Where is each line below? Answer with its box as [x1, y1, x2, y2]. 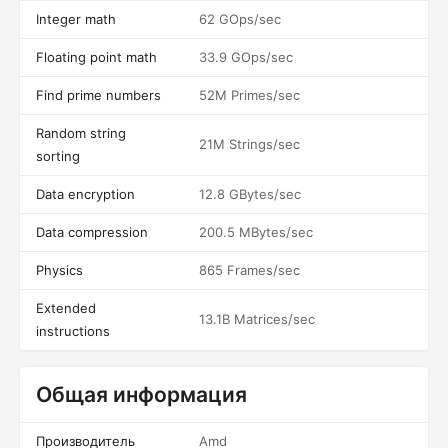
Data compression [36, 224, 148, 240]
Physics [36, 262, 83, 278]
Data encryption [36, 186, 135, 202]
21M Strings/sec [199, 136, 300, 152]
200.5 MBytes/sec [199, 224, 313, 240]
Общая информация [36, 382, 247, 407]
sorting [36, 148, 80, 164]
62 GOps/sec [199, 11, 281, 27]
